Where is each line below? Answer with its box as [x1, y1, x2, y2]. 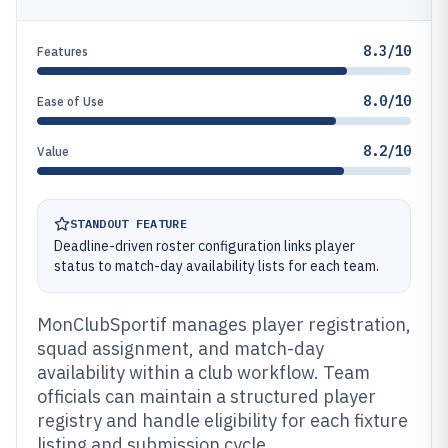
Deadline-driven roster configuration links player [54, 237, 355, 255]
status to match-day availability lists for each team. [54, 257, 379, 275]
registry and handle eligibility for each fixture [37, 409, 408, 432]
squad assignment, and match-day [37, 337, 324, 360]
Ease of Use [37, 94, 104, 109]
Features [37, 44, 88, 59]
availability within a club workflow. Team [37, 361, 370, 384]
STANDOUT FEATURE [70, 216, 187, 231]
